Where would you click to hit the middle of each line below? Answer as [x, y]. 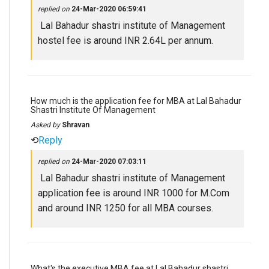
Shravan [76, 125]
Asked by [46, 125]
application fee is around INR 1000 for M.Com [134, 193]
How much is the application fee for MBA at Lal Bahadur [136, 101]
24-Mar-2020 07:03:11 [109, 162]
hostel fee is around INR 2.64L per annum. [125, 41]
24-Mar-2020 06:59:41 [109, 9]
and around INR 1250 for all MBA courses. [125, 208]
